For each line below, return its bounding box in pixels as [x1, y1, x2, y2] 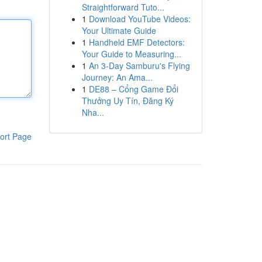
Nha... [81, 106, 104, 118]
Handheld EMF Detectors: [88, 36, 185, 48]
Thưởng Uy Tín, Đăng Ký [81, 95, 174, 106]
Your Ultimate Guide [81, 25, 156, 36]
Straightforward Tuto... [81, 1, 164, 13]
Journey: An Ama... [81, 71, 153, 83]
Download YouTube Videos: [88, 13, 191, 25]
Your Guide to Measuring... [81, 48, 181, 60]
